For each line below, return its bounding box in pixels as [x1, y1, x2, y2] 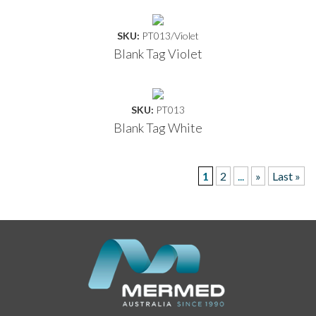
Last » [272, 169, 300, 183]
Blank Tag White [114, 119, 202, 135]
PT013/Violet [142, 29, 199, 42]
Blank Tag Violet [114, 45, 202, 61]
